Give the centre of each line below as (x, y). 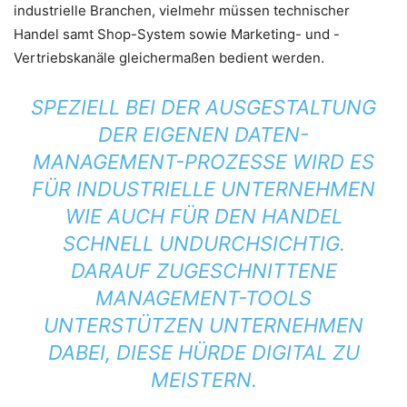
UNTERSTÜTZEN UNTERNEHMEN (203, 325)
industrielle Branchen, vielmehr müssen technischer (182, 10)
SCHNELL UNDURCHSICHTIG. (203, 243)
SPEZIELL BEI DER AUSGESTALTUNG (203, 107)
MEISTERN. (203, 380)
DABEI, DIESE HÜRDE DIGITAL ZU (203, 352)
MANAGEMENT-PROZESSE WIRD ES (203, 162)
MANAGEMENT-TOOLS (203, 298)
